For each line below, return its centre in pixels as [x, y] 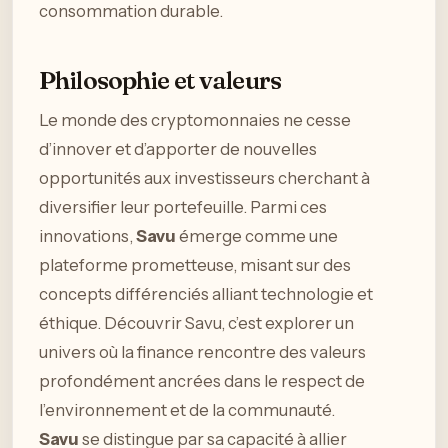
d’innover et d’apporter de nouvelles [178, 148]
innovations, [87, 235]
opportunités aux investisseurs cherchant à [204, 177]
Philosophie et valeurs [160, 80]
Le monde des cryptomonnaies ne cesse [195, 119]
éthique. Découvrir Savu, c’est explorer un [196, 322]
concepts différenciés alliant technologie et [206, 293]
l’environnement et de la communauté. [187, 409]
